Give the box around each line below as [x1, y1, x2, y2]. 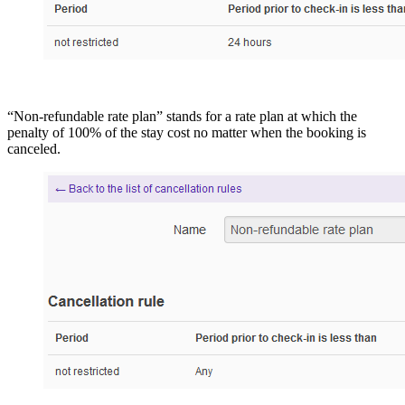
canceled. [7, 141, 61, 157]
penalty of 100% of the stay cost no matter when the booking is [7, 125, 366, 141]
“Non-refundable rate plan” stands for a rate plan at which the [7, 108, 357, 125]
